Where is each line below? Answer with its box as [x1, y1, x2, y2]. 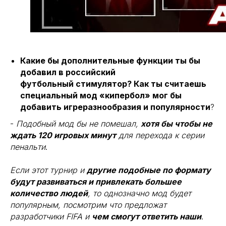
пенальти [10, 142, 45, 152]
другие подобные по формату [87, 165, 211, 175]
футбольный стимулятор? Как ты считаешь [20, 79, 206, 89]
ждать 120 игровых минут [10, 130, 116, 140]
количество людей [10, 188, 88, 198]
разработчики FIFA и [10, 211, 92, 221]
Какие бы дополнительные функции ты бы [20, 55, 200, 66]
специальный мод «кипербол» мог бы [20, 90, 182, 100]
